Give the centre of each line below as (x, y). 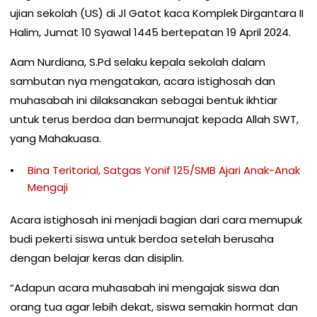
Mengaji (48, 187)
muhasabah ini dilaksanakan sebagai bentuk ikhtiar (144, 100)
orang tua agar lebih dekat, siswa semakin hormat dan (154, 306)
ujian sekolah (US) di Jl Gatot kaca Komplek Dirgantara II (157, 13)
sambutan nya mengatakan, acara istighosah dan (143, 81)
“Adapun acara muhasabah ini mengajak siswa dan (145, 287)
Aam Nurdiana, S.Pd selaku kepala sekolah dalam (138, 62)
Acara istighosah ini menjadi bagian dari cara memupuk (156, 219)
